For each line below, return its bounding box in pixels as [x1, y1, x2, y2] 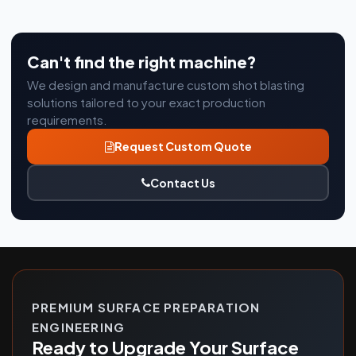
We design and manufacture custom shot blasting [27, 77, 304, 93]
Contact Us [149, 175, 215, 190]
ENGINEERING [32, 319, 126, 335]
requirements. [27, 112, 107, 128]
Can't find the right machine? [27, 52, 257, 72]
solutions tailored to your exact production [27, 95, 265, 110]
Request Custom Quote [114, 139, 252, 154]
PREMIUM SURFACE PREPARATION [32, 300, 261, 315]
